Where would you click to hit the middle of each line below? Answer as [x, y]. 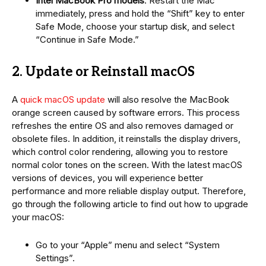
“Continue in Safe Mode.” [87, 40]
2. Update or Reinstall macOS [103, 72]
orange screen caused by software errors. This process [126, 113]
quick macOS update [63, 100]
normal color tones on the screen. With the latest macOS [127, 165]
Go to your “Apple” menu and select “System [128, 245]
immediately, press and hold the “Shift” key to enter [140, 14]
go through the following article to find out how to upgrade [130, 204]
